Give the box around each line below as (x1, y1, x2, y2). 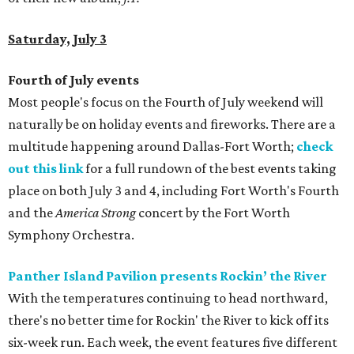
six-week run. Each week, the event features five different (8, 334, 337, 351)
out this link (8, 160, 83, 177)
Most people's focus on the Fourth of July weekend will (8, 94, 323, 111)
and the (8, 205, 55, 221)
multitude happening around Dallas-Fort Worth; (8, 138, 296, 155)
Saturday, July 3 (8, 31, 107, 47)
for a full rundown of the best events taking (83, 160, 337, 177)
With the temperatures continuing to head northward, (8, 290, 328, 307)
